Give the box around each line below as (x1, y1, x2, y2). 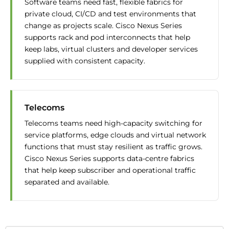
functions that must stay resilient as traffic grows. (25, 142, 202, 152)
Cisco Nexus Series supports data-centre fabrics (25, 154, 194, 164)
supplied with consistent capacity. (25, 56, 145, 66)
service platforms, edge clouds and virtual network (25, 130, 206, 140)
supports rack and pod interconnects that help (25, 33, 190, 42)
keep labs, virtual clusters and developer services (25, 44, 198, 54)
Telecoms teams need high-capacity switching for (25, 119, 202, 128)
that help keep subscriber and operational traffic (25, 166, 196, 175)
